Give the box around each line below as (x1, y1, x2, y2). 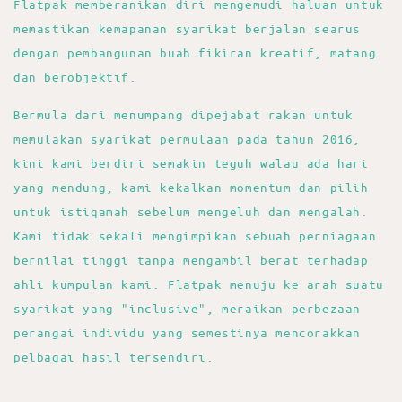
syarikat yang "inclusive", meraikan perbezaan (13, 300, 362, 316)
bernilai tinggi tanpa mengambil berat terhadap (13, 251, 369, 267)
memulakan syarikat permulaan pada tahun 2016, (13, 130, 362, 146)
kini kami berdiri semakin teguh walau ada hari (13, 154, 369, 170)
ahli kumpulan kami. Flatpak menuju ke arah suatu (13, 275, 384, 292)
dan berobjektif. (13, 68, 137, 84)
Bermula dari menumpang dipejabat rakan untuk (13, 106, 354, 122)
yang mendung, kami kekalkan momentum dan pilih (13, 179, 369, 195)
